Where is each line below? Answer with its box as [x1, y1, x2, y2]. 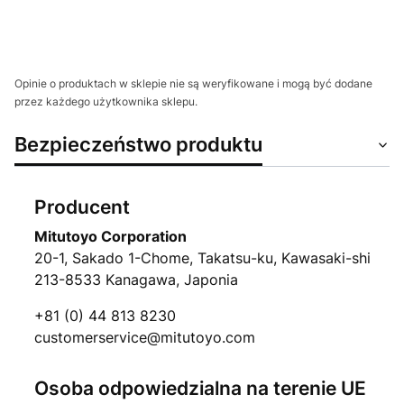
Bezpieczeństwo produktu [14, 131, 262, 156]
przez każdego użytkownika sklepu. [14, 94, 197, 108]
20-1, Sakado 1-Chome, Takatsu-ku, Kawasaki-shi [33, 248, 371, 267]
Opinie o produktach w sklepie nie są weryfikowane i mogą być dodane [14, 76, 372, 90]
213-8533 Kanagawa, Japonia [33, 270, 238, 289]
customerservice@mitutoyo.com [33, 327, 255, 346]
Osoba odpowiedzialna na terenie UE [33, 376, 366, 399]
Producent [33, 195, 130, 218]
